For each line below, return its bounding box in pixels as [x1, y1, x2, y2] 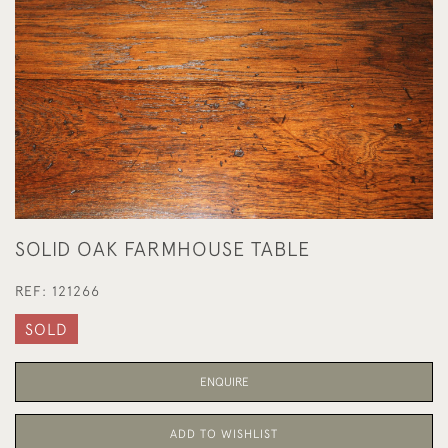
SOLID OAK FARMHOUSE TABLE [15, 236, 310, 260]
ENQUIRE [199, 374, 249, 389]
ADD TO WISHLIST [170, 426, 278, 441]
